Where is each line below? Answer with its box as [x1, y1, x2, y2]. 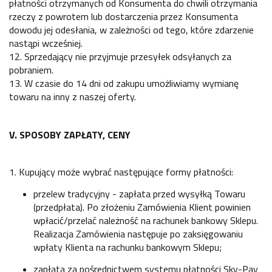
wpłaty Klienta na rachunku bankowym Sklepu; [33, 239, 222, 254]
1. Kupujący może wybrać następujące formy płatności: [9, 164, 233, 179]
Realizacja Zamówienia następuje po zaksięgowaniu [33, 226, 243, 241]
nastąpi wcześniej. [9, 35, 83, 50]
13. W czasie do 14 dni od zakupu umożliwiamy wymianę [9, 75, 239, 90]
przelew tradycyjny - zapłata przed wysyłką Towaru [33, 186, 245, 201]
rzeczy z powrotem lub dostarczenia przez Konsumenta [9, 8, 238, 24]
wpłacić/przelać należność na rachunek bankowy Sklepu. [33, 212, 258, 228]
